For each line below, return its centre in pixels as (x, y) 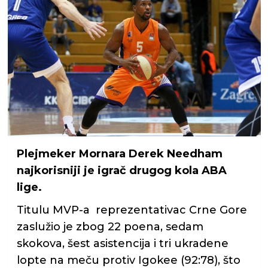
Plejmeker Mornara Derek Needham (119, 154)
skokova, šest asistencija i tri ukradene (122, 243)
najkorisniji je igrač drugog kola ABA (121, 170)
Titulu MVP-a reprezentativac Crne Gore (132, 210)
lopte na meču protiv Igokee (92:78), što (128, 260)
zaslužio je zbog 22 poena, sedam (110, 227)
